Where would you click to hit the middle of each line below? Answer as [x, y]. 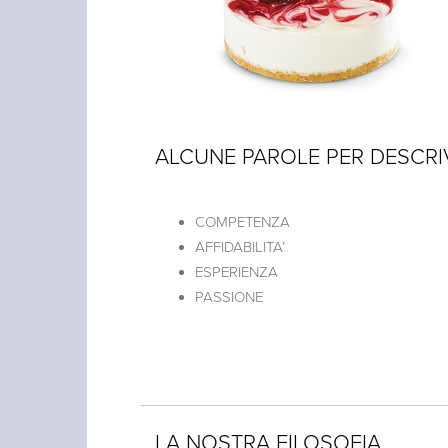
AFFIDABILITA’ [239, 246]
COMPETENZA [242, 221]
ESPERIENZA [236, 271]
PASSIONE [228, 296]
